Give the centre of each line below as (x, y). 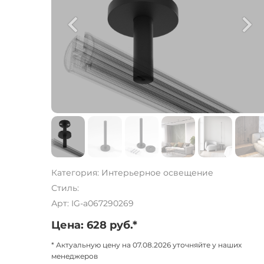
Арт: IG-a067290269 (93, 203)
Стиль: (65, 188)
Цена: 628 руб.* (94, 225)
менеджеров (75, 256)
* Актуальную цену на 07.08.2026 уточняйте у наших (146, 245)
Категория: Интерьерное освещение (132, 173)
